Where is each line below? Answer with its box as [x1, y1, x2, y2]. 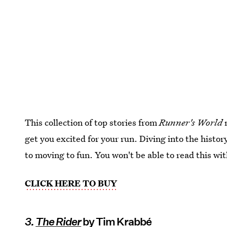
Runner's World [159, 116, 223, 128]
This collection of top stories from [25, 116, 160, 128]
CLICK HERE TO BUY [25, 177, 118, 189]
